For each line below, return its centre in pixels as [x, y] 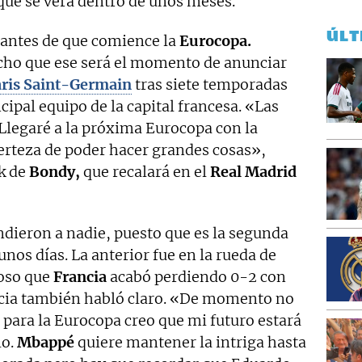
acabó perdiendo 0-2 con [196, 277]
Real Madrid [253, 172]
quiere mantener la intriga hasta [190, 343]
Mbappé [46, 343]
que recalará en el [145, 172]
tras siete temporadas [210, 85]
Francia [80, 277]
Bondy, [55, 172]
